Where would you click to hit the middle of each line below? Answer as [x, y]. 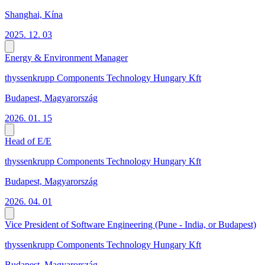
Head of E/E [28, 141]
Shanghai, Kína [34, 15]
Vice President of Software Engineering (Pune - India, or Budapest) [130, 225]
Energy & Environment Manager [66, 58]
